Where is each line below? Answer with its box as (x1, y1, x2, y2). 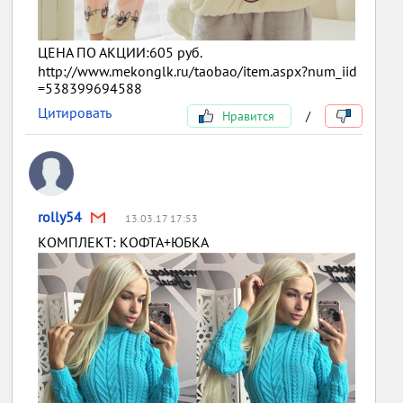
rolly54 (38, 208, 83, 227)
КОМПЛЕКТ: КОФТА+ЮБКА (38, 233, 210, 252)
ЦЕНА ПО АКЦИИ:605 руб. (38, 43, 203, 62)
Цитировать (38, 103, 112, 122)
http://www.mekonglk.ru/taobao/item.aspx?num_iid (38, 62, 358, 81)
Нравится (218, 108, 274, 125)
